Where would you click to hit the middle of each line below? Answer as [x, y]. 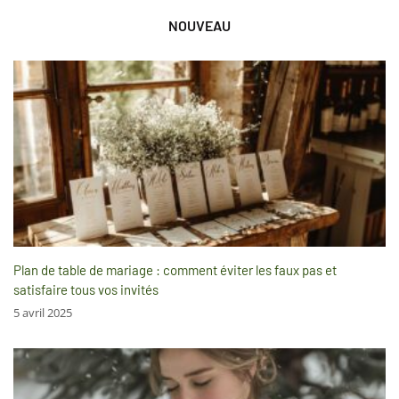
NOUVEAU [199, 26]
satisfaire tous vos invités [86, 290]
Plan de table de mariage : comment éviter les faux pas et [175, 270]
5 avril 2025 [43, 313]
